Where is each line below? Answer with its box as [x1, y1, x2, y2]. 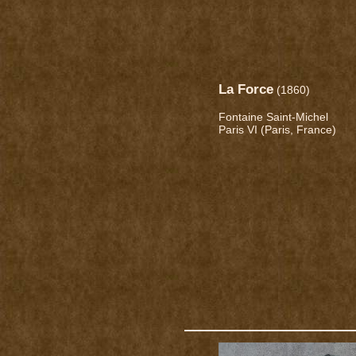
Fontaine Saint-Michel [219, 110, 329, 124]
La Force [219, 81, 274, 98]
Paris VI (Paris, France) [219, 123, 337, 137]
